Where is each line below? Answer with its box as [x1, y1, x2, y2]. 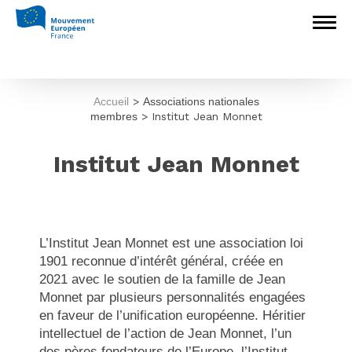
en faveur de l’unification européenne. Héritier [39, 308, 306, 323]
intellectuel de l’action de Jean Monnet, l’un [39, 326, 292, 341]
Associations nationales [142, 95, 259, 108]
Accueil [93, 95, 129, 108]
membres [90, 110, 137, 123]
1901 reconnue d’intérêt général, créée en [39, 254, 284, 269]
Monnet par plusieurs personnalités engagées [39, 290, 306, 305]
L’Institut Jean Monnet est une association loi [39, 236, 304, 251]
